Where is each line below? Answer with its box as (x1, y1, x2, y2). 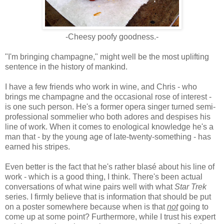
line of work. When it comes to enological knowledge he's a (5, 122, 213, 131)
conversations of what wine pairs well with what (5, 182, 174, 191)
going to (178, 202, 208, 211)
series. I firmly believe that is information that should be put (5, 192, 211, 201)
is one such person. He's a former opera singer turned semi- (5, 102, 215, 111)
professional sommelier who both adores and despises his (5, 112, 210, 121)
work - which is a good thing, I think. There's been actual (5, 172, 202, 181)
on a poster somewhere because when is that (5, 202, 167, 211)
